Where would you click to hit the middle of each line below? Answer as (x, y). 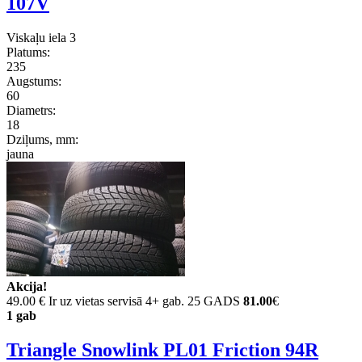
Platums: (28, 52)
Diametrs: (31, 110)
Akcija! (27, 286)
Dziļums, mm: (42, 139)
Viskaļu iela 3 (41, 37)
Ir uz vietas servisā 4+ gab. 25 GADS (144, 301)
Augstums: (34, 81)
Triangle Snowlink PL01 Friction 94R (162, 349)
